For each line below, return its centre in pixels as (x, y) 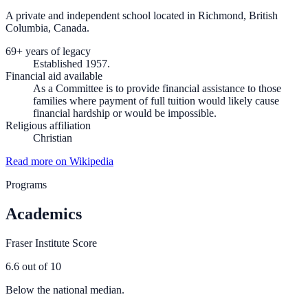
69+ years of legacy (48, 52)
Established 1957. (71, 64)
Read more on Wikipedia (59, 162)
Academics (44, 213)
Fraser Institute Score (51, 243)
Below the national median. (65, 289)
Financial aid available (54, 76)
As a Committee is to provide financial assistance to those (157, 89)
